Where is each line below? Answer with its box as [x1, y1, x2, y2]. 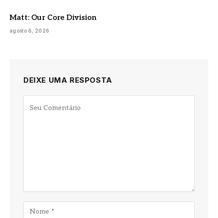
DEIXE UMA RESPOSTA [23, 75, 112, 85]
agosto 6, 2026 [10, 27, 50, 34]
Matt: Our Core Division [10, 13, 96, 22]
